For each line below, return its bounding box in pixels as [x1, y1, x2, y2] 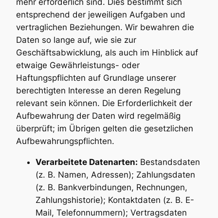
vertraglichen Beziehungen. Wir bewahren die [16, 22, 194, 33]
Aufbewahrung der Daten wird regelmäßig [16, 111, 181, 121]
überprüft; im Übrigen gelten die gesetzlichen [16, 124, 193, 134]
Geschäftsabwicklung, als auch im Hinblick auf [16, 48, 198, 58]
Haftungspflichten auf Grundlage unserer [16, 73, 176, 83]
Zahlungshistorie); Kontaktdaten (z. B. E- [35, 195, 194, 205]
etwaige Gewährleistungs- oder [16, 60, 140, 71]
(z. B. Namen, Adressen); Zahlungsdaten [35, 170, 195, 180]
